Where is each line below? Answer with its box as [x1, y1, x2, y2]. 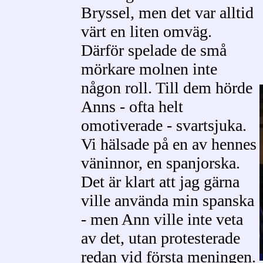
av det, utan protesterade [81, 229, 240, 247]
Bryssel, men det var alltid [81, 4, 254, 22]
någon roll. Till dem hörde [81, 79, 252, 97]
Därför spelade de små [81, 41, 227, 59]
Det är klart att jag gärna [81, 173, 240, 191]
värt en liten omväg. [81, 22, 212, 41]
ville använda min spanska [81, 191, 254, 210]
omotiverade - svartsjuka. [81, 116, 247, 134]
